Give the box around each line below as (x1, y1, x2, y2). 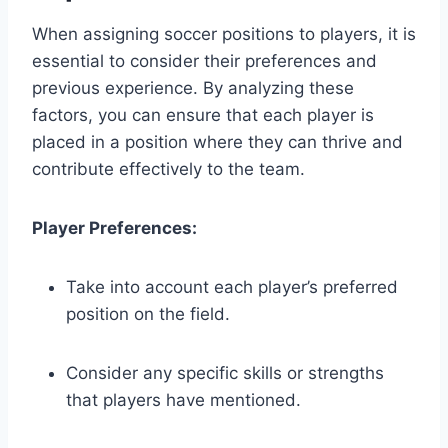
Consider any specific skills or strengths (66, 363, 384, 384)
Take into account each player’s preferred (66, 277, 398, 298)
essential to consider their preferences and (32, 51, 377, 72)
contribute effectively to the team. (32, 159, 305, 180)
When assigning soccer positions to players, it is (32, 24, 416, 45)
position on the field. (66, 304, 230, 325)
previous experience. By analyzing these (32, 78, 354, 99)
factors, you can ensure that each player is (32, 105, 374, 126)
